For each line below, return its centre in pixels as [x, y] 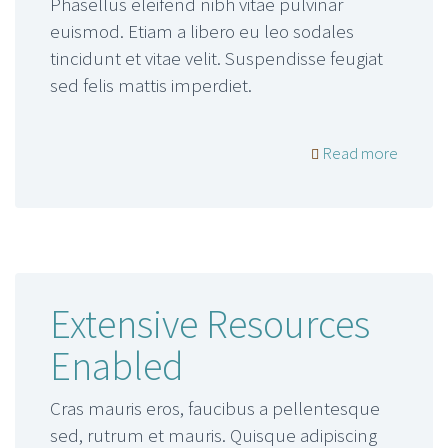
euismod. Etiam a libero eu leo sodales [202, 31]
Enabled [117, 366]
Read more [358, 152]
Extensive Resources [210, 324]
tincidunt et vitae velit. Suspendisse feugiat [216, 58]
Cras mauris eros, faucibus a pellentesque [215, 408]
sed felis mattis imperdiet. [151, 85]
